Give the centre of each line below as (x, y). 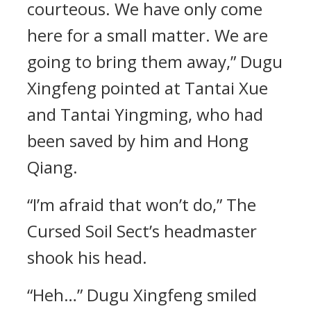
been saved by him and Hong (138, 141)
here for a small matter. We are (148, 35)
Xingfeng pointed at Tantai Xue (148, 88)
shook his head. (87, 257)
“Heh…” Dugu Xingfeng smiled (142, 295)
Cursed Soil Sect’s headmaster (142, 231)
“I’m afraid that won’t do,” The (142, 204)
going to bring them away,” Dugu (155, 61)
